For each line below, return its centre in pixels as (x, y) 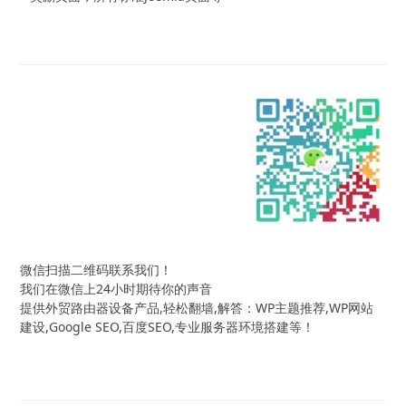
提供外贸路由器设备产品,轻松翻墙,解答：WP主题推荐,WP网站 (197, 307)
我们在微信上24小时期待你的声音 (116, 288)
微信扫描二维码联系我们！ (97, 269)
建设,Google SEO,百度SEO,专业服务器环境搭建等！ (168, 326)
